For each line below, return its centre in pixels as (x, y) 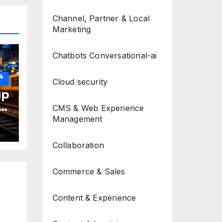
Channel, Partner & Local (101, 18)
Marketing (72, 29)
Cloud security (80, 82)
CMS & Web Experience (98, 108)
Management (77, 119)
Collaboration (78, 145)
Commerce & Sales (89, 171)
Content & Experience (94, 198)
